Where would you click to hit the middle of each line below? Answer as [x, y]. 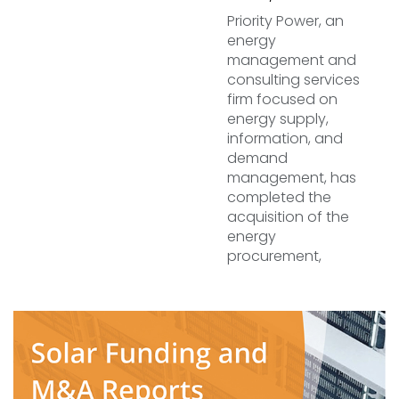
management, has [292, 178]
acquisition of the [288, 217]
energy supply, [278, 119]
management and [292, 60]
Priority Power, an [285, 21]
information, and [285, 138]
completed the [279, 197]
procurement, [274, 256]
